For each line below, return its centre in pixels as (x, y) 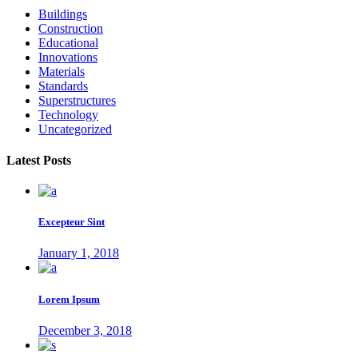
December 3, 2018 (85, 330)
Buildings (63, 14)
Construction (71, 28)
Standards (63, 86)
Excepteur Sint (72, 222)
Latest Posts (39, 161)
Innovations (68, 57)
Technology (68, 114)
